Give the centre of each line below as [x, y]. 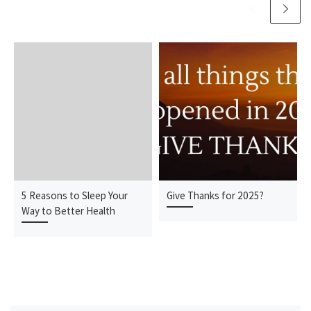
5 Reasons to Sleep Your [75, 196]
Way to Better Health [69, 211]
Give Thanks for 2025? [216, 196]
